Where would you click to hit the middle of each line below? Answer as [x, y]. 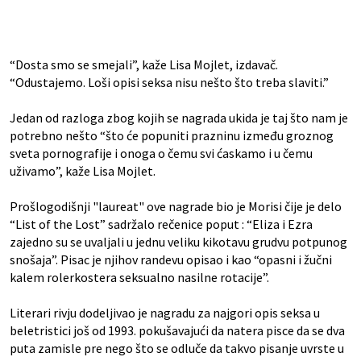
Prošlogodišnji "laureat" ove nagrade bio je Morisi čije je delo [176, 207]
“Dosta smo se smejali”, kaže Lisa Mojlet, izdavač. [144, 65]
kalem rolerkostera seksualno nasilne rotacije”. [139, 278]
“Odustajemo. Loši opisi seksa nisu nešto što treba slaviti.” [169, 83]
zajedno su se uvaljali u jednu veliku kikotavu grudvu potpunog [178, 242]
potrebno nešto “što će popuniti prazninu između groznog [172, 136]
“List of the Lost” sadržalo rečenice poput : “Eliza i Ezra [161, 224]
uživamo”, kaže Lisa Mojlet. [83, 171]
